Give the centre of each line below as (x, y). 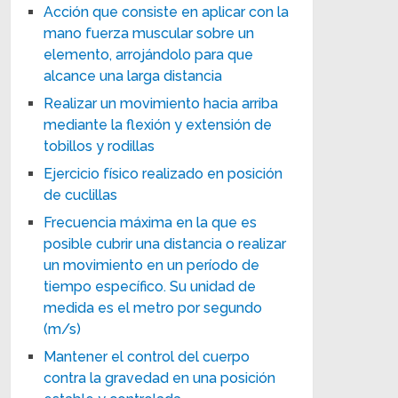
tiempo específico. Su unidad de (150, 286)
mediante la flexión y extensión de (158, 124)
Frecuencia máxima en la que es (151, 222)
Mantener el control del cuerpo (147, 356)
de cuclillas (81, 195)
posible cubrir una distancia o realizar (165, 243)
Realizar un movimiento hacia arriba (161, 103)
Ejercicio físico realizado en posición (163, 173)
